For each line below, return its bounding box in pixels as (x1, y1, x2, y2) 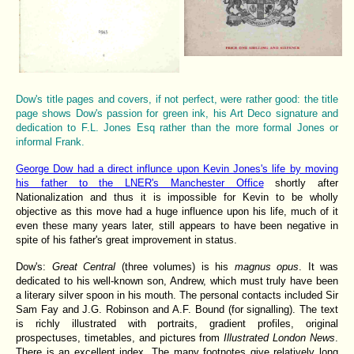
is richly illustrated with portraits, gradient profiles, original (16, 317, 338, 330)
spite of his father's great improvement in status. (16, 233, 237, 246)
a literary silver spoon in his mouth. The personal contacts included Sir (16, 288, 338, 301)
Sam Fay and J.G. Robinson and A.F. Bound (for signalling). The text (16, 303, 338, 315)
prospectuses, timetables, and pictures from (16, 331, 224, 344)
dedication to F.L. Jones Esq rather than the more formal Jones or (16, 121, 338, 134)
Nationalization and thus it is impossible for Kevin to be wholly (16, 190, 338, 203)
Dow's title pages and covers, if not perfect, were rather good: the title (16, 92, 338, 105)
